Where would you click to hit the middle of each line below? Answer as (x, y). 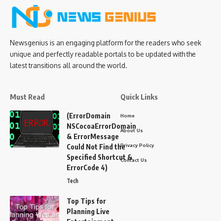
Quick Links (139, 97)
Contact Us (134, 160)
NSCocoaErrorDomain (101, 126)
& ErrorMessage (93, 137)
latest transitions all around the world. (69, 66)
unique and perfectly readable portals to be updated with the (103, 54)
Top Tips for (86, 201)
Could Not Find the (96, 147)
